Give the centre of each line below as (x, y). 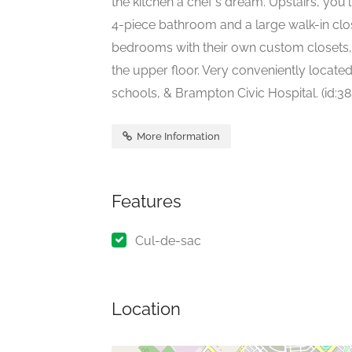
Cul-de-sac (168, 241)
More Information (177, 137)
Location (146, 309)
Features (147, 202)
